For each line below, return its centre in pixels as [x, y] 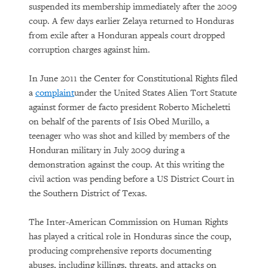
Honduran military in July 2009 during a [107, 150]
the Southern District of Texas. [88, 194]
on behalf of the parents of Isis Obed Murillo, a [119, 122]
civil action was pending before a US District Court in [132, 179]
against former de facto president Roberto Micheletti [130, 107]
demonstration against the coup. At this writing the [127, 165]
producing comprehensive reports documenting [120, 251]
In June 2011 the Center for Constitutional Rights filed [133, 79]
